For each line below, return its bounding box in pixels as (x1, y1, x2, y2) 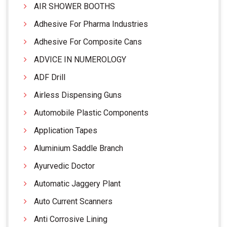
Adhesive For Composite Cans (34, 36, 142, 47)
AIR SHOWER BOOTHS (34, 1, 115, 11)
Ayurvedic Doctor (34, 161, 95, 171)
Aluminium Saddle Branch (34, 143, 123, 153)
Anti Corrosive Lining (34, 214, 107, 224)
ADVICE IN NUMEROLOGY (34, 54, 126, 64)
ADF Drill (34, 72, 65, 82)
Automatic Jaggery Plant (34, 178, 121, 188)
